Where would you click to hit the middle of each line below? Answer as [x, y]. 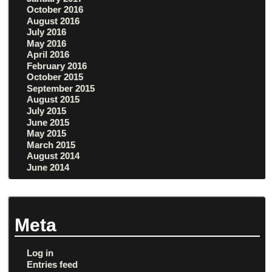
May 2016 [47, 43]
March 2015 [51, 144]
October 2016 [55, 10]
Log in [40, 253]
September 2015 [61, 88]
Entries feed [53, 264]
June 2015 [48, 122]
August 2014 [53, 156]
